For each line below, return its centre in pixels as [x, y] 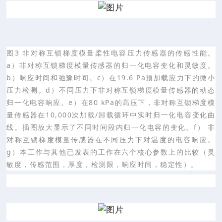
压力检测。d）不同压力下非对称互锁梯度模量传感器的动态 [111, 90]
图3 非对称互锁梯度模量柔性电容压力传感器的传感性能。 [111, 53]
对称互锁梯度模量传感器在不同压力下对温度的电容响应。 [111, 139]
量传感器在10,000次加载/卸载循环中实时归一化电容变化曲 [111, 114]
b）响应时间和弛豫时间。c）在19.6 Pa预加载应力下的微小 [111, 77]
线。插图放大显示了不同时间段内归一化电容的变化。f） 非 [111, 127]
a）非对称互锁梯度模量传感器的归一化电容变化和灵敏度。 [111, 65]
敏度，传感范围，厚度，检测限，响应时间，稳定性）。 [103, 164]
